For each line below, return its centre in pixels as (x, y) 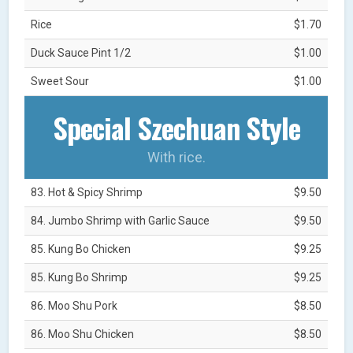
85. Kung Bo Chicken (81, 249)
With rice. (176, 157)
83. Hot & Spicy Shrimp (87, 192)
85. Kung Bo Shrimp (80, 277)
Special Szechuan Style (176, 127)
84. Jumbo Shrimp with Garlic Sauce (121, 220)
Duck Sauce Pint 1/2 (81, 52)
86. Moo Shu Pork (74, 305)
